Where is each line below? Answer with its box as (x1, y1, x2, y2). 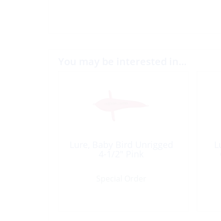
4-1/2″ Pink (99, 148, 144, 160)
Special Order (96, 173, 147, 184)
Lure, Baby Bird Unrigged (69, 139, 173, 151)
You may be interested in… (58, 55, 186, 69)
